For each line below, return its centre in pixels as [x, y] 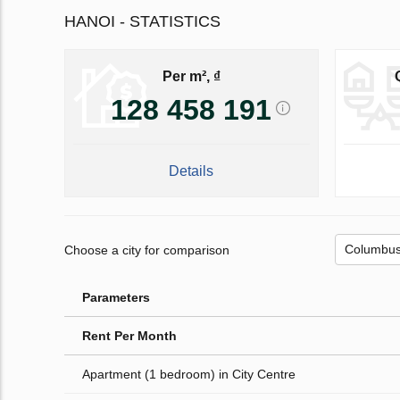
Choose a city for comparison [147, 250]
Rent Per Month [129, 336]
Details [192, 171]
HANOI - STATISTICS [142, 22]
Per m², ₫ [191, 76]
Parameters [116, 298]
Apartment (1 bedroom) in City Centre [189, 375]
